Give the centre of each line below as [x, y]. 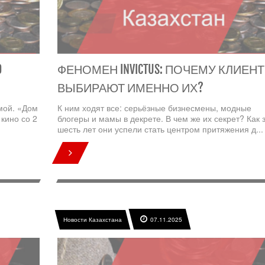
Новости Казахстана [92, 220]
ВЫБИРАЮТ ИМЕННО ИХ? [130, 88]
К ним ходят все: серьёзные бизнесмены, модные [154, 108]
